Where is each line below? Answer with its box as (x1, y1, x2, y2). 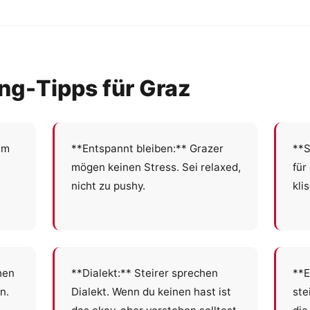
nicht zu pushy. (71, 179, 145, 193)
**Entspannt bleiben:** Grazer (71, 142, 224, 156)
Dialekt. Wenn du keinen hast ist (71, 285, 231, 299)
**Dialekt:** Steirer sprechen (71, 266, 218, 280)
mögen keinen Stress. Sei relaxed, (71, 161, 241, 174)
